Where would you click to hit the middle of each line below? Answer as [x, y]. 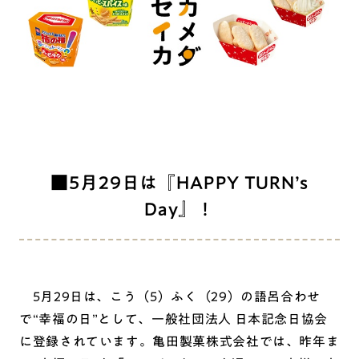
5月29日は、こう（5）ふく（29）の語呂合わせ [170, 297]
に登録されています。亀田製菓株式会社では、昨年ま [179, 342]
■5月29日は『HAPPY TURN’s [179, 183]
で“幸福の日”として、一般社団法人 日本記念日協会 [174, 319]
